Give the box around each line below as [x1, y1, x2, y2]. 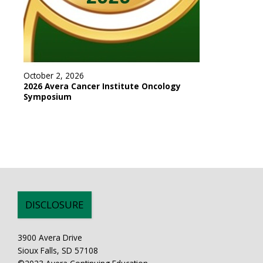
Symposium [23, 91, 72, 103]
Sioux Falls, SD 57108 [18, 244, 98, 256]
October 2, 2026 [23, 70, 84, 82]
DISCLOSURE [25, 197, 84, 211]
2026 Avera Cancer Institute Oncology [23, 80, 181, 92]
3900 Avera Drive [18, 231, 82, 243]
